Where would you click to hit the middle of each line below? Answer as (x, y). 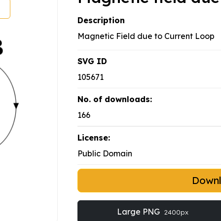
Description (101, 20)
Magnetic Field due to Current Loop (146, 36)
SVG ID (92, 61)
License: (94, 138)
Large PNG (139, 212)
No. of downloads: (115, 99)
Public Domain (105, 154)
